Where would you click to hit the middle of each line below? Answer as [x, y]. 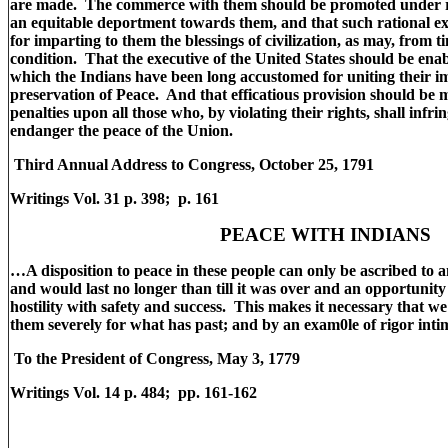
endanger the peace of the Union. [121, 130]
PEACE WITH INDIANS [325, 234]
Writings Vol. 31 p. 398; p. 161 [116, 198]
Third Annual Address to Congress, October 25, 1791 [192, 164]
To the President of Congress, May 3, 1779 [155, 358]
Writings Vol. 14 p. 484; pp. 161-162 [133, 392]
